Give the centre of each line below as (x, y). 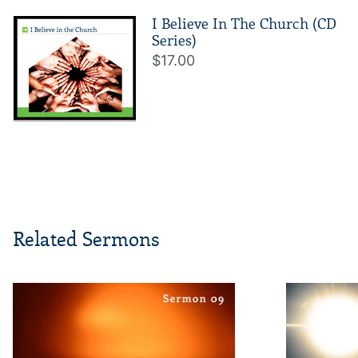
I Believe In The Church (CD (244, 24)
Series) (174, 41)
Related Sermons (86, 240)
